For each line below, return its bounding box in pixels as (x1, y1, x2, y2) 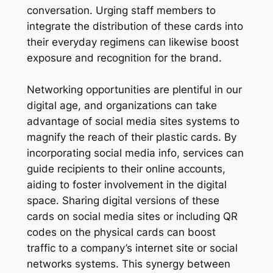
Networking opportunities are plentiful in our (26, 83, 242, 96)
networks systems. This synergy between (26, 257, 230, 270)
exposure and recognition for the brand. (26, 51, 222, 64)
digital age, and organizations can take (26, 99, 217, 112)
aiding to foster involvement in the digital (26, 178, 227, 191)
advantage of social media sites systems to (26, 115, 239, 127)
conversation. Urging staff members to (26, 4, 216, 16)
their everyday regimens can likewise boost (26, 35, 239, 48)
